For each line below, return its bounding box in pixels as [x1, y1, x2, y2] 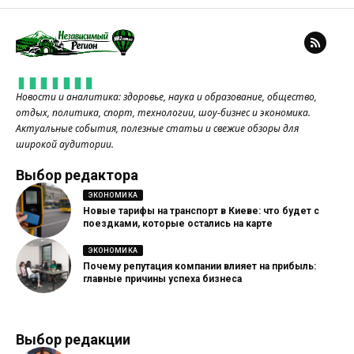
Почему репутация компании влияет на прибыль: [83, 261, 316, 273]
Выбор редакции [16, 330, 130, 348]
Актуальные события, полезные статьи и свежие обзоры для [16, 121, 299, 135]
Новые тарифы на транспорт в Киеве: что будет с [83, 205, 319, 217]
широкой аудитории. [16, 137, 114, 151]
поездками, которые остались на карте [83, 218, 273, 230]
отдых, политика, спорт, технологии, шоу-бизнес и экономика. [16, 105, 311, 119]
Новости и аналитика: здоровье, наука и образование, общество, [16, 89, 317, 104]
